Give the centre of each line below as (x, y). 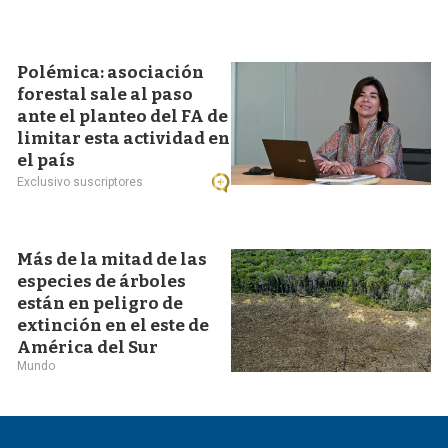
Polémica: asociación (110, 72)
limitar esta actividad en (123, 138)
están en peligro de (99, 303)
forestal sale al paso (104, 94)
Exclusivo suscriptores (79, 181)
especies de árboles (101, 281)
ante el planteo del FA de (122, 116)
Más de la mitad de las (111, 259)
